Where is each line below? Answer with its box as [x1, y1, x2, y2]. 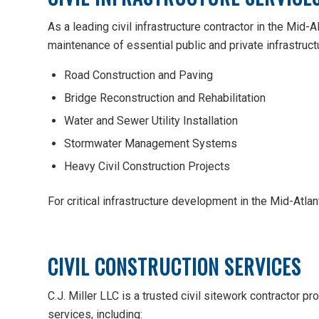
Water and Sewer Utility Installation [64, 114, 238, 128]
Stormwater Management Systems [64, 137, 237, 151]
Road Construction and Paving [64, 68, 213, 83]
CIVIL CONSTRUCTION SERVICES [48, 251, 301, 281]
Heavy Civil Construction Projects [64, 159, 230, 174]
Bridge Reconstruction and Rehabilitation [64, 91, 266, 105]
